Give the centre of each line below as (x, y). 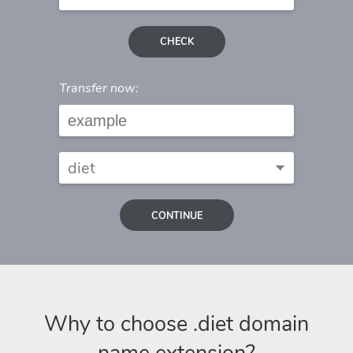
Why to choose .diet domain (176, 324)
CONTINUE (176, 215)
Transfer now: (99, 89)
